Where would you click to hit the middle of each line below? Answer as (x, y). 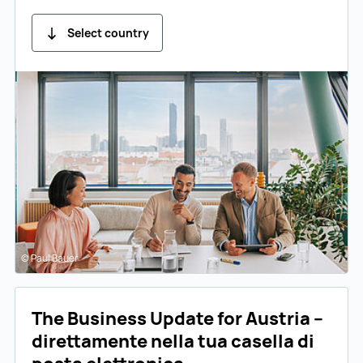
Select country (109, 33)
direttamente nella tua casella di (173, 341)
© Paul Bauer (49, 258)
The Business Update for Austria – (177, 318)
